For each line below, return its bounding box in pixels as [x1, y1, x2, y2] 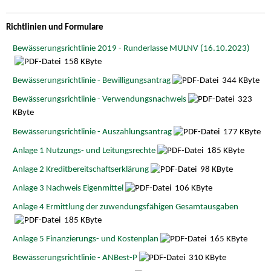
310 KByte [186, 253, 226, 263]
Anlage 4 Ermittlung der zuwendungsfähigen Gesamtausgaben [12, 203, 238, 212]
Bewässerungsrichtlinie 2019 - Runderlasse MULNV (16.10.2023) [12, 44, 250, 54]
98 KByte [198, 165, 233, 174]
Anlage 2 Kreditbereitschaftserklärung [12, 165, 149, 174]
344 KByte [220, 76, 260, 86]
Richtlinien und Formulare [6, 22, 103, 32]
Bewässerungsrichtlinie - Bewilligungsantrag [12, 76, 171, 86]
